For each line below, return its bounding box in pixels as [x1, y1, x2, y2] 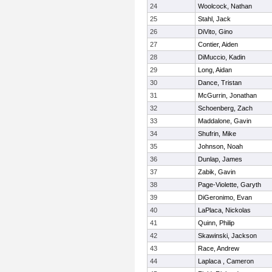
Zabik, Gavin [198, 168, 236, 175]
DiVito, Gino [198, 28, 233, 35]
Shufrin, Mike [198, 130, 236, 137]
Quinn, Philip [198, 219, 234, 226]
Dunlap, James [198, 155, 242, 163]
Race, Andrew [198, 245, 239, 252]
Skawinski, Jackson [198, 232, 257, 239]
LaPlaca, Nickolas [198, 206, 251, 214]
